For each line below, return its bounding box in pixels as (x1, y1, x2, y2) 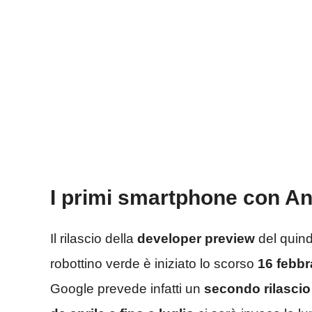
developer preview (137, 231, 255, 246)
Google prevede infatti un (50, 281, 204, 296)
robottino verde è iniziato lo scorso (50, 256, 258, 271)
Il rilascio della (50, 231, 137, 246)
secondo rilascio (204, 281, 311, 296)
